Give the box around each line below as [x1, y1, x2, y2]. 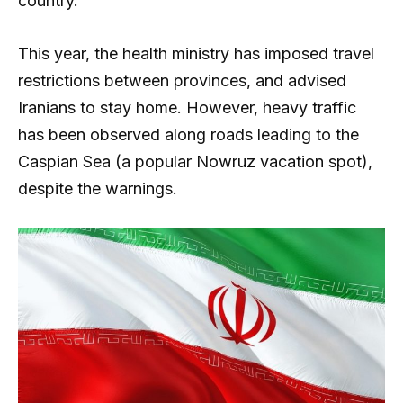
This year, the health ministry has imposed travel [18, 44, 374, 64]
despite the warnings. [18, 179, 177, 199]
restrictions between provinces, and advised [18, 71, 346, 91]
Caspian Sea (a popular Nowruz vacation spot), [18, 152, 372, 172]
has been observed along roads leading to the [18, 125, 359, 145]
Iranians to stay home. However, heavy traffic [18, 98, 356, 118]
